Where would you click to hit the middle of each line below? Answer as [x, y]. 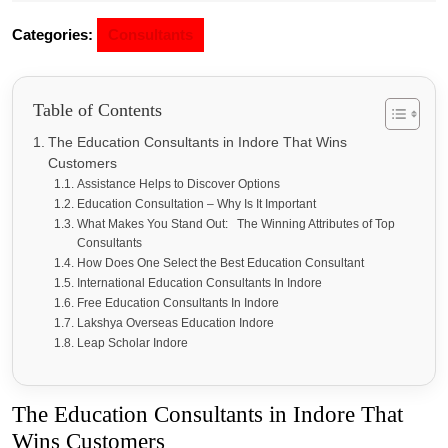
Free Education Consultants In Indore [179, 303]
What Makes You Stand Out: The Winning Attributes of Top [235, 224]
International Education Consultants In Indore [199, 283]
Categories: [52, 34]
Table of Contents [97, 110]
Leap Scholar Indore [132, 343]
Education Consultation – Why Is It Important [199, 204]
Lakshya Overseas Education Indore [175, 323]
